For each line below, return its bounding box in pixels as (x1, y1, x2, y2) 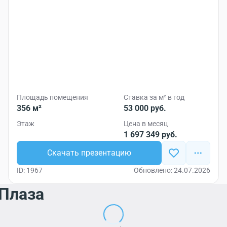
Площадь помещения (17, 93, 88, 101)
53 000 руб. (124, 103, 166, 113)
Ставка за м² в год (124, 93, 184, 101)
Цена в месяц (124, 120, 168, 128)
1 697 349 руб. (124, 130, 177, 139)
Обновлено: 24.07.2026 (134, 166, 210, 174)
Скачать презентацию (47, 148, 131, 158)
